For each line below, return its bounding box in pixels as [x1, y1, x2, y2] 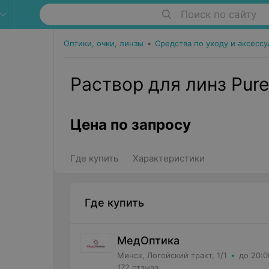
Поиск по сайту [180, 8, 256, 20]
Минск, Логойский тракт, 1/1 [116, 250, 227, 260]
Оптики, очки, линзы [63, 38, 144, 48]
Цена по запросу [70, 116, 191, 133]
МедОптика [116, 234, 180, 247]
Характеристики [132, 153, 205, 164]
